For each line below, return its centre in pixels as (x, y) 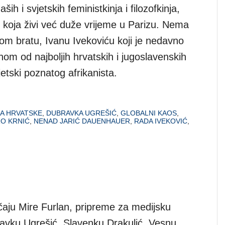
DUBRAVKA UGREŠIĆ (81, 113)
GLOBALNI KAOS (149, 113)
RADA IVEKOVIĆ (161, 121)
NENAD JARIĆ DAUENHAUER (82, 121)
